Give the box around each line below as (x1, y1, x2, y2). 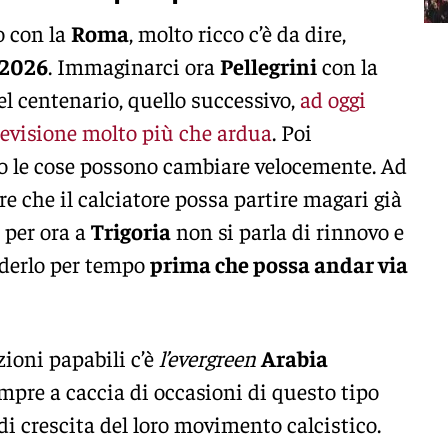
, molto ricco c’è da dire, (129, 18, 346, 47)
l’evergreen (159, 344, 256, 373)
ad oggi (300, 84, 366, 113)
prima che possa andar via (150, 249, 408, 278)
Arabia (261, 344, 328, 373)
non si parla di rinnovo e (171, 216, 404, 245)
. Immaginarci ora (48, 51, 220, 80)
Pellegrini (220, 51, 317, 80)
